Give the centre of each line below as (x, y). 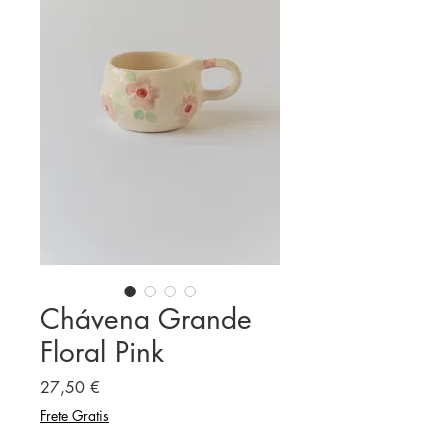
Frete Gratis (74, 416)
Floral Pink (102, 352)
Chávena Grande (146, 319)
